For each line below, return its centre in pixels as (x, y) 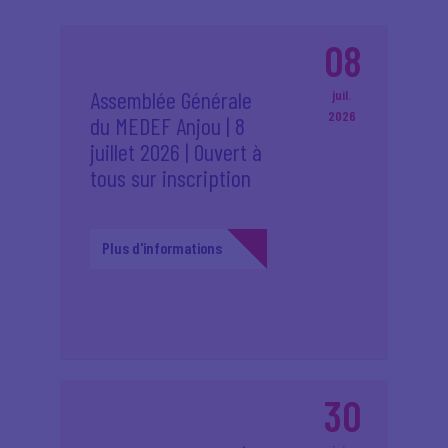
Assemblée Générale (171, 99)
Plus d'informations (162, 247)
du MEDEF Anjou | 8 (167, 125)
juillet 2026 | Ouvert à (176, 151)
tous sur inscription (170, 177)
